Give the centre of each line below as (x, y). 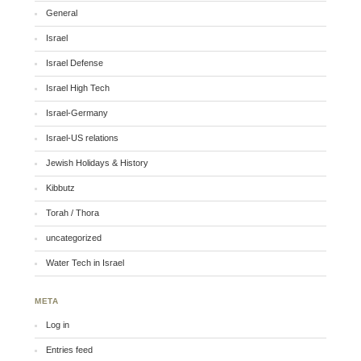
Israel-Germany (77, 113)
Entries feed (70, 350)
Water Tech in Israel (85, 263)
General (62, 13)
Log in (58, 325)
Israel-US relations (83, 138)
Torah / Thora (73, 213)
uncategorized (74, 238)
